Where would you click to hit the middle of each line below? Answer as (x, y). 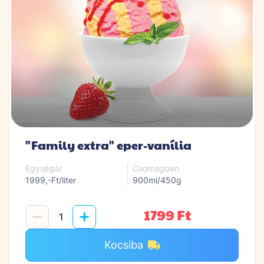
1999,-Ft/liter (51, 180)
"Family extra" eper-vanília (108, 145)
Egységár (44, 168)
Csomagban (156, 168)
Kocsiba (123, 245)
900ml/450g (157, 180)
